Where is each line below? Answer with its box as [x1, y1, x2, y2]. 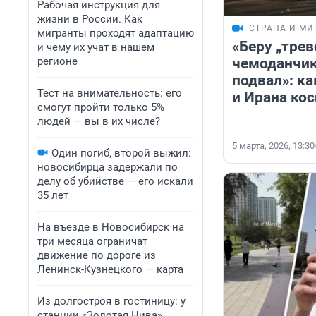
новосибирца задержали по [37, 161, 178, 174]
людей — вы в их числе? [37, 115, 160, 128]
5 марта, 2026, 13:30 [232, 140, 315, 152]
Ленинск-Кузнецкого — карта [37, 263, 183, 276]
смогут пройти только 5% [37, 101, 164, 114]
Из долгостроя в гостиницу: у [37, 295, 186, 308]
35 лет [37, 189, 68, 202]
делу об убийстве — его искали [37, 175, 193, 188]
